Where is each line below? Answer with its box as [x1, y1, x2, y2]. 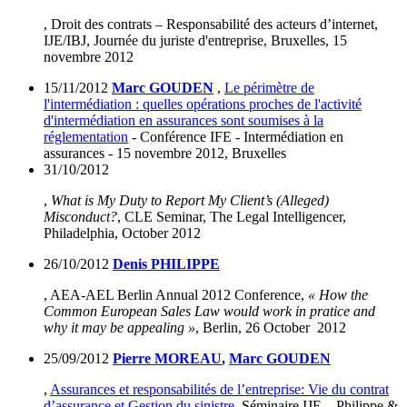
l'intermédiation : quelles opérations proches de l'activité [44, 96, 362, 113]
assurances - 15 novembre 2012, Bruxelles [44, 145, 286, 162]
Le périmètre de [224, 80, 314, 96]
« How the [308, 287, 368, 303]
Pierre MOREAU [113, 351, 222, 367]
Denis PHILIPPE [113, 256, 220, 273]
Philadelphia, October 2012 [44, 225, 201, 242]
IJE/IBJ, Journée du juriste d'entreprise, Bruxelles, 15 [44, 33, 347, 49]
